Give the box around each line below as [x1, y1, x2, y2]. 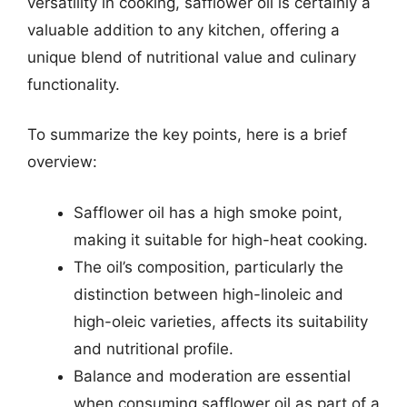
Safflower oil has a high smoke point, [74, 203, 342, 222]
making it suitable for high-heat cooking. [74, 230, 368, 249]
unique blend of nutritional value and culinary [27, 47, 356, 66]
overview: [27, 153, 97, 171]
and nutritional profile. [74, 339, 233, 358]
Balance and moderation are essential [74, 366, 351, 385]
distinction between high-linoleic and [74, 284, 343, 303]
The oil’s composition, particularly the [74, 257, 343, 276]
